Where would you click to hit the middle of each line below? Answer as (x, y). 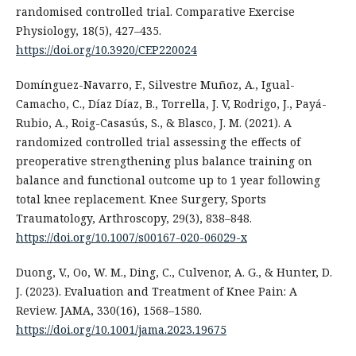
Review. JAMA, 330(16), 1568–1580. (108, 311)
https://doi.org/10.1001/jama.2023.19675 (121, 330)
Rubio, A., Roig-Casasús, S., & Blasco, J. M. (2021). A (153, 123)
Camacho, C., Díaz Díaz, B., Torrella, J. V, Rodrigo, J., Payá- (171, 104)
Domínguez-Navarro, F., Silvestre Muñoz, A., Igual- (155, 85)
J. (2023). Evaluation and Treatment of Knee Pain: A (156, 292)
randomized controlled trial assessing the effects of (158, 142)
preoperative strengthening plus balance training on (164, 161)
